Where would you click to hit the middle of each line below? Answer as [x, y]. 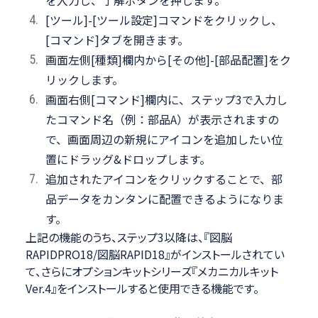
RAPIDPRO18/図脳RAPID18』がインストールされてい [155, 254]
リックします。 [84, 79]
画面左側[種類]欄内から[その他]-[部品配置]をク [168, 59]
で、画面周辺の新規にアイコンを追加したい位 [164, 139]
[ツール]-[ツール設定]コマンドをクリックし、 [164, 20]
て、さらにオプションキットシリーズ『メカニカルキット [152, 271]
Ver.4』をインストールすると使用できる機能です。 [142, 288]
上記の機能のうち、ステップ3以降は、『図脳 [128, 237]
